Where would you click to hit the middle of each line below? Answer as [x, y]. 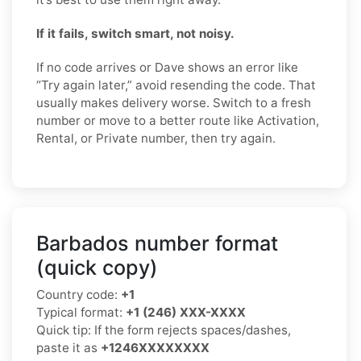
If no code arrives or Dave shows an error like [167, 67]
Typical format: [81, 312]
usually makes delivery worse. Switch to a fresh [174, 102]
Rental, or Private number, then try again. [156, 138]
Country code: [79, 294]
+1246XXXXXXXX [155, 347]
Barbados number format [157, 243]
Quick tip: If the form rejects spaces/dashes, [164, 330]
